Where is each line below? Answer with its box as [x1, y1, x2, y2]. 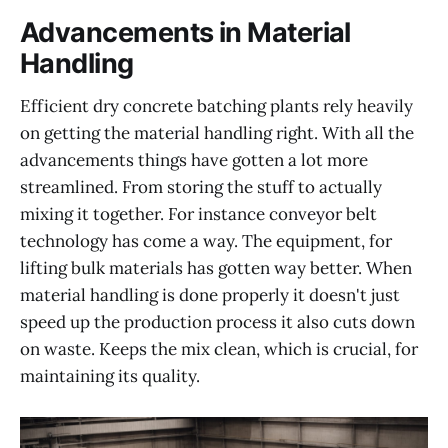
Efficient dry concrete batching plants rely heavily [20, 94, 413, 117]
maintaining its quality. [20, 364, 200, 387]
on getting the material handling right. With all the [20, 121, 414, 144]
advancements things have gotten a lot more [20, 148, 368, 171]
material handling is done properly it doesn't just [20, 283, 400, 306]
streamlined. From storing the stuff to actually [20, 175, 382, 198]
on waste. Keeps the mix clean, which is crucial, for [20, 337, 418, 360]
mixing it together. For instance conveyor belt [20, 202, 377, 225]
